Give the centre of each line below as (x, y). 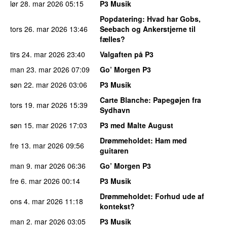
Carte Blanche (124, 100)
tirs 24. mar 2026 (37, 54)
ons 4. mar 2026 (36, 201)
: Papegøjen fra (175, 100)
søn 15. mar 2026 (39, 125)
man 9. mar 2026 (38, 166)
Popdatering (121, 19)
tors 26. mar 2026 (39, 29)
